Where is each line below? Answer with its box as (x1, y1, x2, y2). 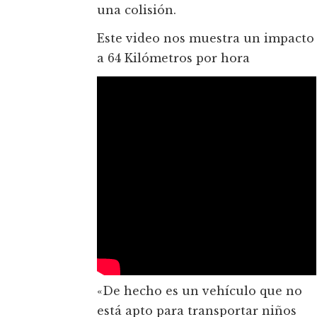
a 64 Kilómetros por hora (97, 51, 250, 66)
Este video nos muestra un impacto (97, 31, 314, 46)
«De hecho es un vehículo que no (97, 284, 302, 299)
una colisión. (97, 3, 176, 18)
